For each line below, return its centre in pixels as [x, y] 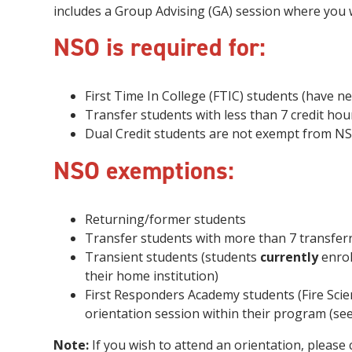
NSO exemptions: [144, 170]
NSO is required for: [159, 47]
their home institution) [152, 276]
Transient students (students [172, 257]
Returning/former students [165, 219]
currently [289, 257]
